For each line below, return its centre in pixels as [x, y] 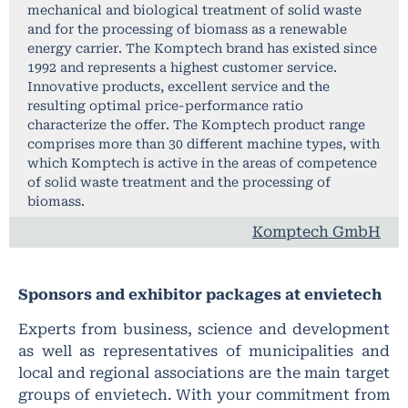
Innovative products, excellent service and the [178, 86]
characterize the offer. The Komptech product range [196, 124]
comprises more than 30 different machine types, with [204, 143]
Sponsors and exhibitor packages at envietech [200, 294]
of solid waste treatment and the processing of [179, 182]
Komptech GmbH [316, 231]
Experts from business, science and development [204, 329]
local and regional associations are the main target [204, 373]
